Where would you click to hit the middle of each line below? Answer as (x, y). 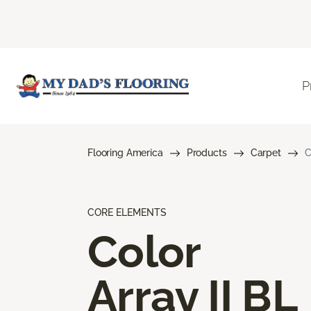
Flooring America (125, 152)
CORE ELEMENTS (127, 212)
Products (207, 152)
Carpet (266, 152)
